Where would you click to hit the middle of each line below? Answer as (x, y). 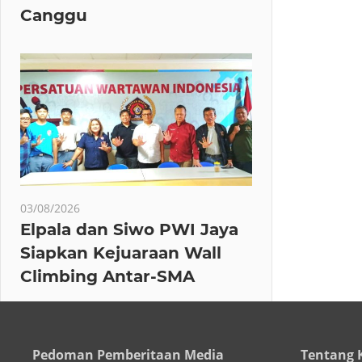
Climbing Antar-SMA (107, 276)
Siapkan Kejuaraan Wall (121, 253)
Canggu (56, 15)
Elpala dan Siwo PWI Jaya (129, 229)
